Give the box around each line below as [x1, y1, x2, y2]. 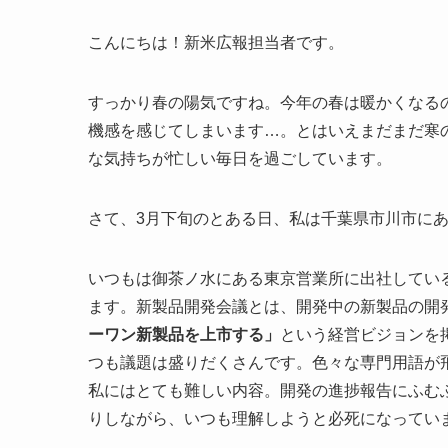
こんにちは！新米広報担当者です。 [88, 34, 344, 51]
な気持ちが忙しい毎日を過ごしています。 [88, 150, 392, 167]
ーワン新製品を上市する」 [88, 326, 280, 343]
